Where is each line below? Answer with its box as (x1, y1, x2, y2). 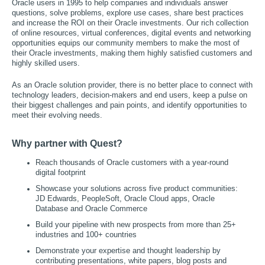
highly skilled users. (12, 59, 80, 68)
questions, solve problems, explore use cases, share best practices (12, 9, 244, 18)
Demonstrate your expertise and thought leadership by (35, 247, 221, 255)
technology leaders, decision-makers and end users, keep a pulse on (12, 91, 247, 100)
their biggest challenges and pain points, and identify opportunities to (12, 101, 247, 110)
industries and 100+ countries (35, 231, 137, 239)
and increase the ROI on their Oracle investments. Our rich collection (12, 19, 248, 28)
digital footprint (35, 169, 86, 177)
